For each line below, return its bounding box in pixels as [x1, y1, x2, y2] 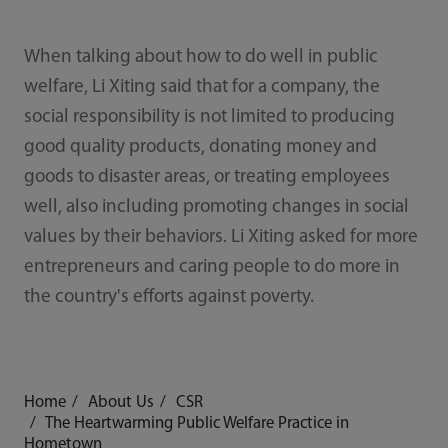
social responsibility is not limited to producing [23, 108, 395, 128]
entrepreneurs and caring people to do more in [23, 258, 400, 278]
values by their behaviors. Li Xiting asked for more [23, 228, 418, 248]
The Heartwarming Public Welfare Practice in [44, 415, 349, 433]
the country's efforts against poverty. [23, 288, 318, 308]
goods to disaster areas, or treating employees [23, 168, 390, 188]
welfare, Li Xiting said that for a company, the [23, 78, 380, 98]
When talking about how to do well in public [23, 48, 378, 68]
